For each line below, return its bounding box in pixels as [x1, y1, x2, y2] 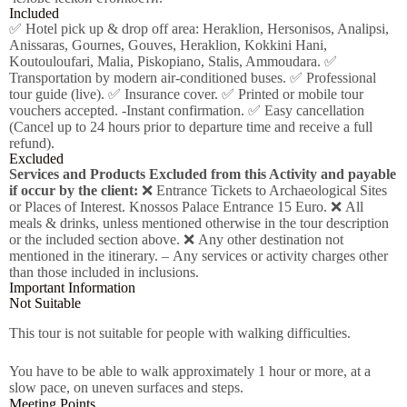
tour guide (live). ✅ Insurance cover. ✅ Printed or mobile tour [9, 86, 363, 103]
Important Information [9, 280, 135, 296]
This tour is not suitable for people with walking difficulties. [9, 325, 351, 342]
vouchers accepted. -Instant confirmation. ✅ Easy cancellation [9, 103, 364, 119]
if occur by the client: [9, 183, 138, 199]
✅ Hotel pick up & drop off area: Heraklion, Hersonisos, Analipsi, [9, 21, 389, 37]
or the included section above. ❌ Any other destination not [9, 232, 343, 248]
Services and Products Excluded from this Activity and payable [9, 166, 396, 183]
